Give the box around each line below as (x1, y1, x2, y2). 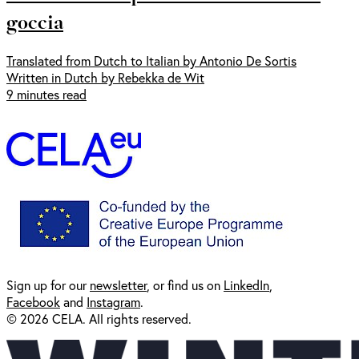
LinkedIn (224, 276, 269, 293)
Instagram (87, 292, 140, 310)
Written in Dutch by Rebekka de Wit (6, 68, 204, 86)
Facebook (6, 292, 60, 310)
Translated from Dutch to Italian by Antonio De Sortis (6, 51, 296, 69)
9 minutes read (6, 85, 87, 103)
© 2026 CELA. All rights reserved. (6, 309, 195, 327)
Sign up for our (6, 276, 90, 293)
